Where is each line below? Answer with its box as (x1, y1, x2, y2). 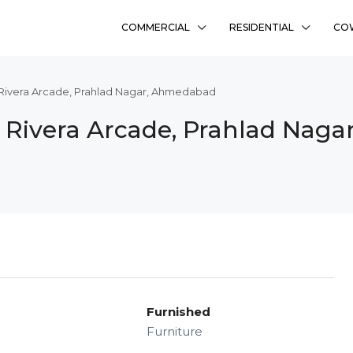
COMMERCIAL (121, 21, 190, 33)
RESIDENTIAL (229, 21, 294, 33)
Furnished (146, 304, 210, 319)
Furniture (146, 324, 203, 339)
